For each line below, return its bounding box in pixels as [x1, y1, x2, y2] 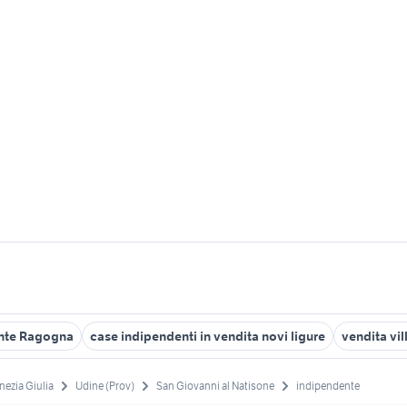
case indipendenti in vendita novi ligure [90, 328, 325, 344]
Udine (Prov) [75, 379, 134, 393]
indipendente [296, 379, 360, 393]
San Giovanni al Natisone [156, 379, 274, 393]
